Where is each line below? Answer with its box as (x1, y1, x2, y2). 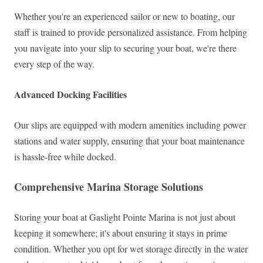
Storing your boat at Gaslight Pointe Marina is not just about (14, 211, 235, 224)
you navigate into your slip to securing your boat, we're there (14, 42, 237, 55)
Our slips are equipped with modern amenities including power (14, 119, 246, 131)
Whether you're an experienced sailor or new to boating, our (14, 10, 235, 23)
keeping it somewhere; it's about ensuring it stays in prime (14, 227, 227, 240)
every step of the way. (14, 58, 95, 70)
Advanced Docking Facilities (14, 87, 127, 102)
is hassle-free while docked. (14, 150, 116, 163)
